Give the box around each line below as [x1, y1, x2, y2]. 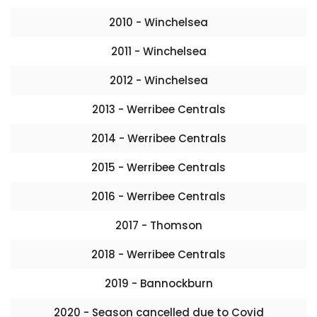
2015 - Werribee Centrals [91, 160, 226, 175]
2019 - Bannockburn [104, 276, 213, 291]
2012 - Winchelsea [109, 73, 208, 88]
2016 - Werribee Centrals [91, 189, 226, 204]
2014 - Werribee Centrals [91, 131, 226, 146]
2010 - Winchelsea [109, 15, 208, 30]
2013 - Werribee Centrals [91, 102, 226, 117]
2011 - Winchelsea [110, 44, 207, 59]
